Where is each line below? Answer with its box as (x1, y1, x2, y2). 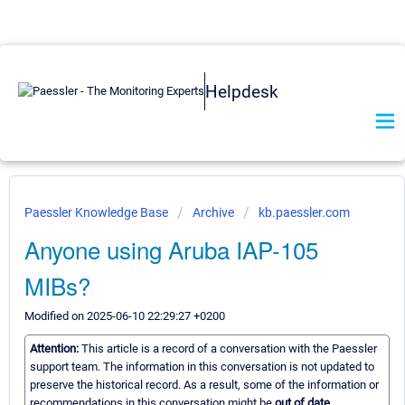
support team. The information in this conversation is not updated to (30, 360, 374, 374)
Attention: (30, 342, 81, 356)
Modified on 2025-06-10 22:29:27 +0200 (24, 309, 225, 323)
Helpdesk (205, 80, 278, 102)
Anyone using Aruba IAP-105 (24, 232, 318, 266)
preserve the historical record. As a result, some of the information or (30, 378, 379, 392)
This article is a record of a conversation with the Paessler (81, 342, 377, 356)
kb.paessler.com (259, 205, 350, 220)
